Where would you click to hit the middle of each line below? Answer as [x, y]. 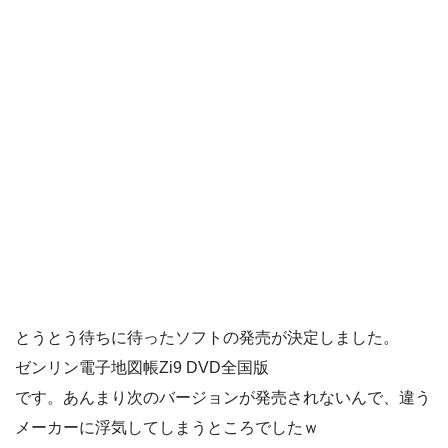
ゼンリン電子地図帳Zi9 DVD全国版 [142, 367]
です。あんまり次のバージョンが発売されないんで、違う [223, 397]
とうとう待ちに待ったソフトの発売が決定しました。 [207, 337]
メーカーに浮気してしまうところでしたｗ [167, 427]
